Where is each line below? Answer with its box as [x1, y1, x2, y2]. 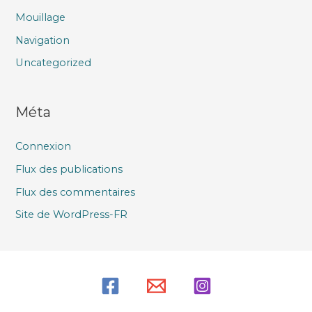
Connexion [15, 140, 72, 153]
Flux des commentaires [15, 185, 136, 198]
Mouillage [15, 11, 66, 24]
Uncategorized [15, 56, 92, 70]
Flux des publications [15, 162, 123, 175]
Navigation [15, 33, 70, 47]
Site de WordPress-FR [15, 208, 128, 221]
